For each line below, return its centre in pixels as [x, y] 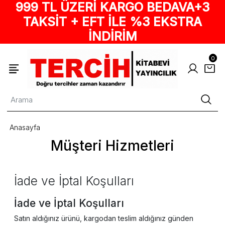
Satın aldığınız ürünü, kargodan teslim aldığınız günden [104, 218]
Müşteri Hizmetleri [113, 146]
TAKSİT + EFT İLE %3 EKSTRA [113, 22]
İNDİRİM [113, 36]
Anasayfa [25, 127]
